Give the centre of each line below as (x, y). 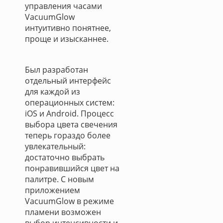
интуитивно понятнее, (68, 28)
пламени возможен (63, 212)
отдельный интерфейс (68, 81)
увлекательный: (55, 146)
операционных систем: (70, 103)
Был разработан (56, 70)
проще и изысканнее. (68, 39)
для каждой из (53, 92)
